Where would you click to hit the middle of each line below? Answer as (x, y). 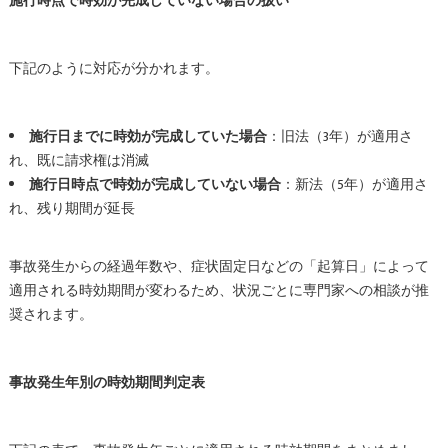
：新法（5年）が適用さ (354, 184)
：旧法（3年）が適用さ (339, 136)
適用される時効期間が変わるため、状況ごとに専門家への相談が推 (218, 290)
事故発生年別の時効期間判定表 (106, 382)
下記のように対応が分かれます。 (113, 68)
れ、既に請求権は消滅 (78, 160)
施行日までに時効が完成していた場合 (147, 136)
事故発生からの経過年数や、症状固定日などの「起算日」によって (218, 266)
